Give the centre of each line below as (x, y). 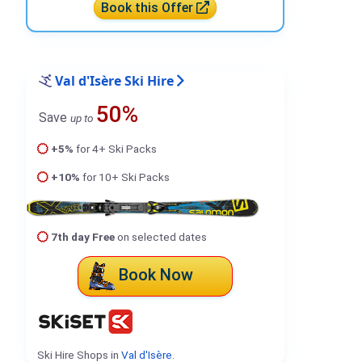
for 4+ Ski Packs (115, 148)
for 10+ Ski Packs (124, 177)
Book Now (156, 275)
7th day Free (82, 236)
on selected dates (160, 236)
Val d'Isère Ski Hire (114, 80)
